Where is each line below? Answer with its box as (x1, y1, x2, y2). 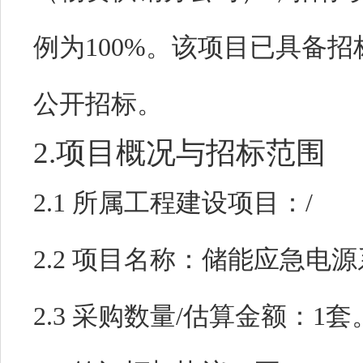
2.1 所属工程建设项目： (33, 188, 305, 217)
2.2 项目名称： (33, 245, 202, 274)
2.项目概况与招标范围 (33, 136, 326, 169)
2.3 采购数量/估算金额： (33, 301, 313, 331)
